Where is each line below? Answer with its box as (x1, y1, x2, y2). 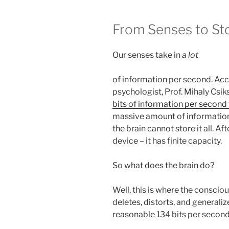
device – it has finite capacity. (112, 135, 222, 146)
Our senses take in (112, 50, 182, 60)
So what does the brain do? (112, 160, 214, 170)
